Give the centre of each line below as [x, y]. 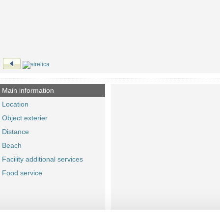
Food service [22, 173]
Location [15, 104]
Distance [15, 132]
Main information [28, 90]
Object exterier [25, 118]
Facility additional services [42, 159]
